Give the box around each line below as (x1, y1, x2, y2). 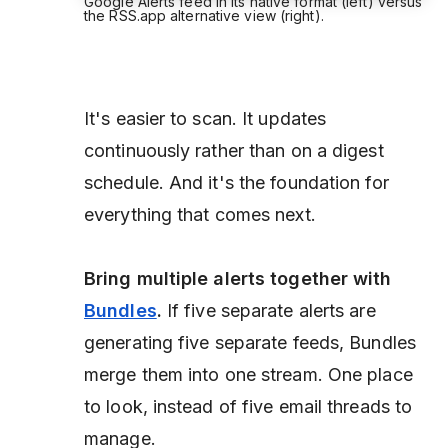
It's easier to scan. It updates (84, 107, 327, 129)
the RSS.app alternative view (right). (84, 6, 324, 24)
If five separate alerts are (161, 299, 376, 321)
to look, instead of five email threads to (84, 395, 413, 417)
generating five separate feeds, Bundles (84, 331, 416, 353)
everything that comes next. (84, 203, 316, 225)
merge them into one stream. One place (84, 363, 413, 385)
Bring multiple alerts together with (84, 267, 392, 289)
